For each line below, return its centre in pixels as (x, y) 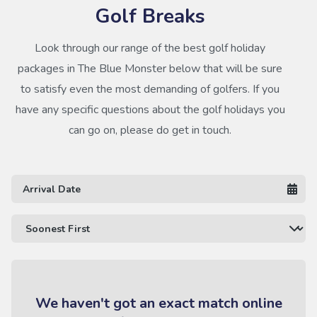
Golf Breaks (150, 16)
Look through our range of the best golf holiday (150, 48)
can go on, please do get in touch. (150, 130)
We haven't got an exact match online (158, 303)
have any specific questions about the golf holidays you (150, 110)
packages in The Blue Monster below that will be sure (150, 69)
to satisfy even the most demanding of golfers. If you (150, 89)
